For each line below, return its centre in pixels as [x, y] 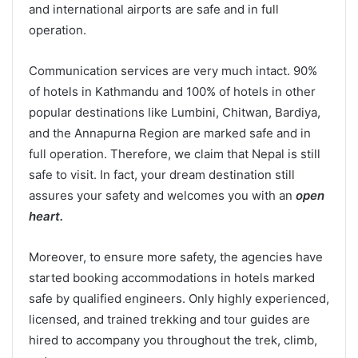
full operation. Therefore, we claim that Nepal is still [175, 154]
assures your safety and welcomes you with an [162, 196]
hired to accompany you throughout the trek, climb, [173, 340]
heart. [46, 217]
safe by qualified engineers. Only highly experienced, [179, 299]
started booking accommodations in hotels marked [172, 278]
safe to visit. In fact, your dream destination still [162, 175]
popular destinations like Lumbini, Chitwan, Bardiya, [175, 113]
